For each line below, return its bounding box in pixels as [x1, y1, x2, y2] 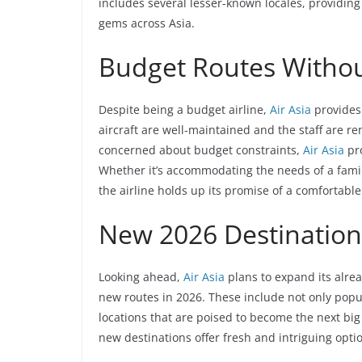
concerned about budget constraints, [99, 142, 303, 158]
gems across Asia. [99, 15, 195, 31]
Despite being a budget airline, [99, 102, 270, 117]
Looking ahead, [99, 269, 183, 284]
